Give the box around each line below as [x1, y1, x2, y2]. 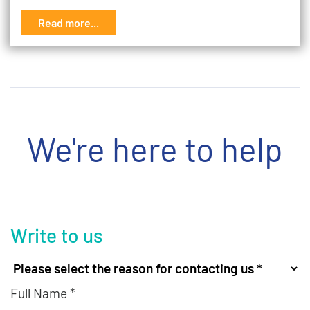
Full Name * [10, 285, 75, 301]
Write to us [10, 224, 103, 247]
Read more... [38, 16, 99, 29]
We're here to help [27, 129, 283, 169]
